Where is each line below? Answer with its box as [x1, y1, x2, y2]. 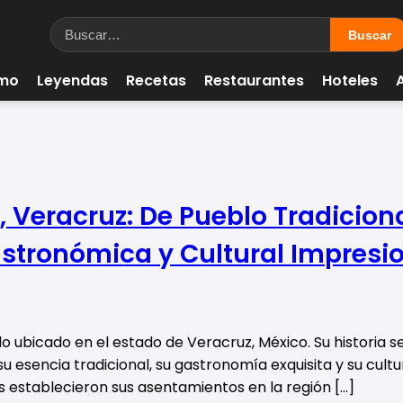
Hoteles [322, 70, 378, 91]
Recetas [126, 70, 186, 91]
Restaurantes [204, 70, 304, 91]
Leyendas [37, 70, 108, 91]
